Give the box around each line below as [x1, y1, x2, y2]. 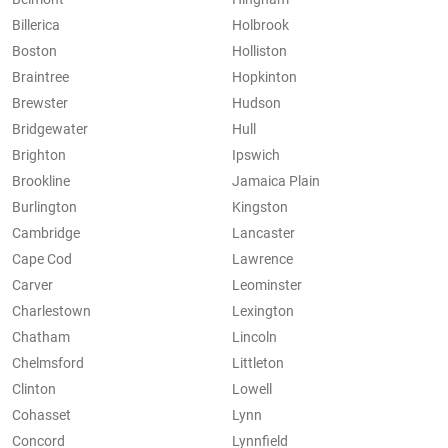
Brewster [12, 95, 68, 112]
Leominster [232, 277, 302, 294]
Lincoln [232, 329, 277, 346]
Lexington [232, 303, 294, 320]
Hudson [232, 95, 281, 112]
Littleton [232, 355, 284, 372]
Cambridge [12, 225, 80, 242]
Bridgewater [12, 121, 88, 138]
